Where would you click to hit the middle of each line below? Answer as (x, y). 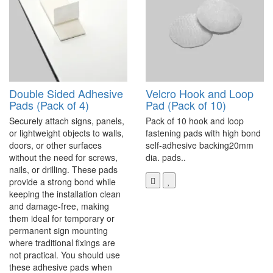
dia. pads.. (166, 158)
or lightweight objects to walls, (66, 133)
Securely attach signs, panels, (67, 121)
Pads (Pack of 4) (49, 105)
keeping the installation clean (65, 194)
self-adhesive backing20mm (200, 145)
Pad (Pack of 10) (186, 105)
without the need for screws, (63, 158)
